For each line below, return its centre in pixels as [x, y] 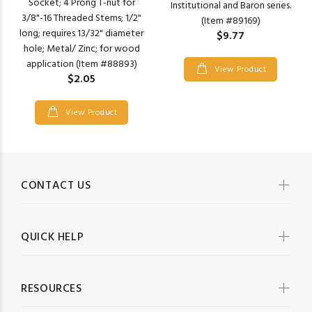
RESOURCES [52, 289]
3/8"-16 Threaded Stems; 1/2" [81, 18]
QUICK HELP [53, 237]
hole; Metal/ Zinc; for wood [81, 49]
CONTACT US [56, 186]
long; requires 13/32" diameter [81, 34]
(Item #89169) [231, 22]
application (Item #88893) [81, 64]
